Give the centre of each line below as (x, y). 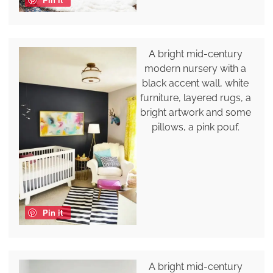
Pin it (52, 212)
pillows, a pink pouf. (195, 127)
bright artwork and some (195, 113)
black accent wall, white (196, 83)
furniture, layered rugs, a (195, 98)
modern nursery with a (196, 69)
